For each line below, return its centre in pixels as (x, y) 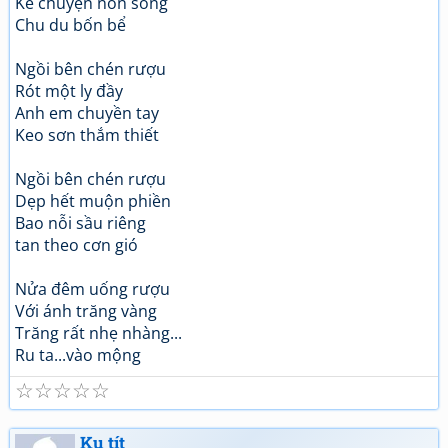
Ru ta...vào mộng (78, 355)
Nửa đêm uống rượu (92, 289)
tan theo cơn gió (76, 245)
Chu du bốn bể (70, 25)
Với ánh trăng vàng (86, 311)
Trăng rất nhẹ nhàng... (98, 333)
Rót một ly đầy (69, 91)
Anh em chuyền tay (87, 113)
